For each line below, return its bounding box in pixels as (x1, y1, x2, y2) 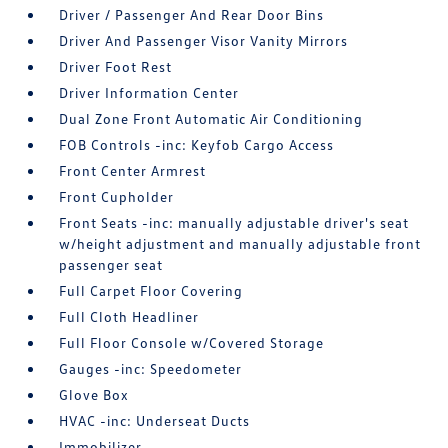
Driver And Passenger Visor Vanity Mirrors (59, 32, 349, 49)
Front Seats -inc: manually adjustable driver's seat (59, 214, 410, 231)
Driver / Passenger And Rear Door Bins (59, 6, 325, 23)
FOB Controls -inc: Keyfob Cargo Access (59, 136, 335, 153)
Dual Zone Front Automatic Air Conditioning (59, 110, 364, 127)
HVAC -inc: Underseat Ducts (59, 412, 251, 429)
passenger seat (59, 256, 164, 273)
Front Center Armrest (59, 162, 207, 179)
